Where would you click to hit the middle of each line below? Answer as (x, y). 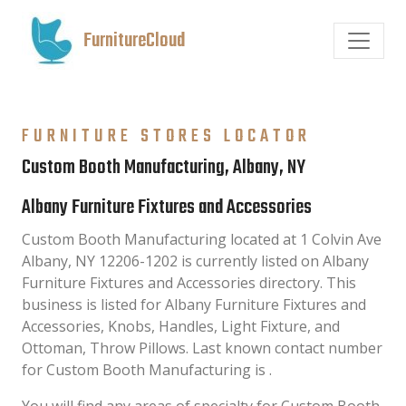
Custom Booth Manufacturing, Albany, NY (164, 168)
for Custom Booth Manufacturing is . (147, 370)
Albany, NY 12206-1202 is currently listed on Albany (195, 261)
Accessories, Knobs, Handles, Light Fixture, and (181, 326)
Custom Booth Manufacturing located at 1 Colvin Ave (202, 239)
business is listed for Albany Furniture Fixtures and (194, 304)
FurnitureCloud (134, 41)
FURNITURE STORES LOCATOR (166, 136)
